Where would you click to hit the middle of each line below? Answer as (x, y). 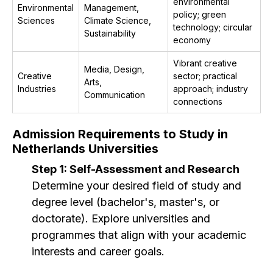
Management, (112, 8)
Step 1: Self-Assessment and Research (136, 169)
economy (192, 40)
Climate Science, (118, 20)
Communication (115, 95)
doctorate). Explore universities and (121, 218)
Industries (37, 89)
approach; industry (211, 89)
